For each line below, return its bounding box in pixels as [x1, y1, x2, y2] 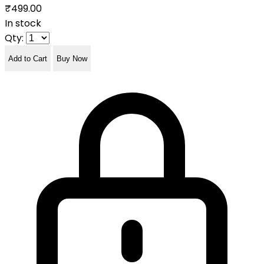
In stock [5, 16, 41, 31]
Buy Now [57, 54, 87, 63]
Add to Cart [8, 54, 47, 63]
